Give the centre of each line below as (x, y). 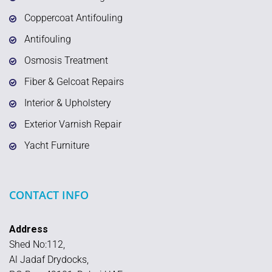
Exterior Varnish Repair (73, 124)
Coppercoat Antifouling (73, 18)
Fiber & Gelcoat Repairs (74, 82)
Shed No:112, (37, 245)
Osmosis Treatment (66, 61)
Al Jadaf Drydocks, (49, 260)
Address (29, 229)
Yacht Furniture (57, 146)
